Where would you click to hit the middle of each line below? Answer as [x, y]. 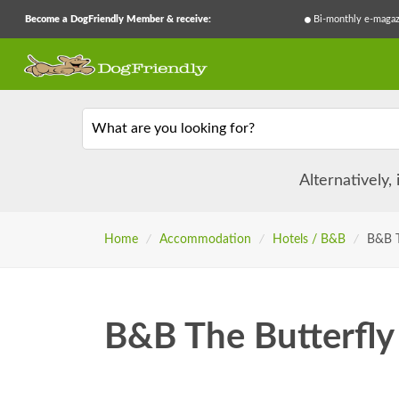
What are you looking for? [173, 128]
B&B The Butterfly [249, 338]
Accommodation [205, 240]
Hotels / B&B [309, 240]
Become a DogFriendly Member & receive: [118, 19]
